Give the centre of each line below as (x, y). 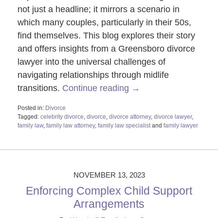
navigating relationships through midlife (93, 75)
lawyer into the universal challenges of (91, 62)
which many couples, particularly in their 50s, (104, 22)
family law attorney (70, 125)
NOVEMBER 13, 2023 (109, 175)
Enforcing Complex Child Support (109, 191)
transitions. (40, 88)
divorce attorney (130, 117)
